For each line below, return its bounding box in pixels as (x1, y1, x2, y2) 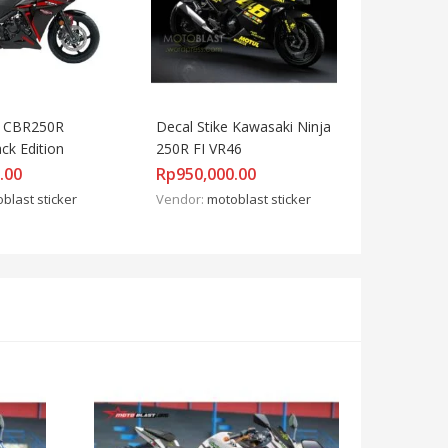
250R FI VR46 (156, 138, 242, 158)
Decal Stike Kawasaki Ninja (156, 116, 331, 136)
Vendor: (156, 189, 207, 208)
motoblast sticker (207, 189, 311, 208)
